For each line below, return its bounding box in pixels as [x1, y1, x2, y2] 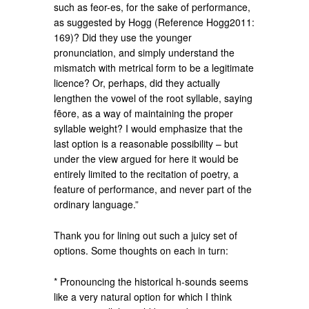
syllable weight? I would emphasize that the [54, 121, 243, 136]
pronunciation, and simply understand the [54, 46, 235, 60]
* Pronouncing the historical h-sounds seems [54, 274, 249, 288]
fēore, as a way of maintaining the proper [54, 106, 234, 121]
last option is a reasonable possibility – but [54, 137, 239, 151]
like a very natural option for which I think [54, 289, 232, 303]
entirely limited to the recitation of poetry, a [54, 167, 239, 181]
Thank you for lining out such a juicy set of [54, 228, 238, 242]
